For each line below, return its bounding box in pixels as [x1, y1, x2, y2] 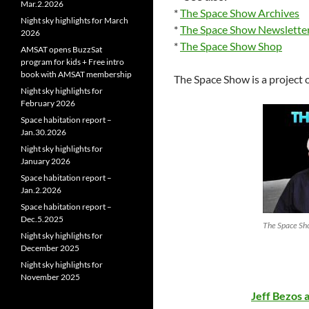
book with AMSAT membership [21, 69, 132, 79]
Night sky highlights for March [21, 15, 128, 26]
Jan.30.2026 [21, 127, 66, 137]
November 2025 [21, 272, 80, 282]
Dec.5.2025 [21, 214, 63, 224]
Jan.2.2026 [21, 185, 61, 195]
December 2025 [21, 243, 79, 253]
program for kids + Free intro [21, 57, 124, 67]
